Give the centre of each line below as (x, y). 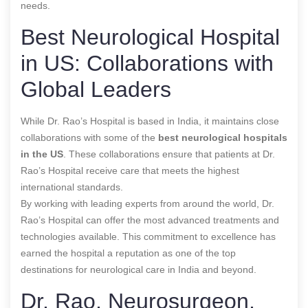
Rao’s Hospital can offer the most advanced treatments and (150, 220)
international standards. (72, 187)
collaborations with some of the (89, 137)
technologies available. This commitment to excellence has (148, 236)
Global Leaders (96, 89)
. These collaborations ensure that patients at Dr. (169, 154)
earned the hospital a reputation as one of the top (128, 253)
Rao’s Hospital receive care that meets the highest (130, 170)
